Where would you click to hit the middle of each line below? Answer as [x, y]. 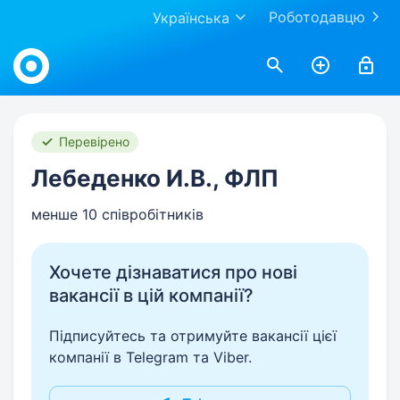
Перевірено [94, 142]
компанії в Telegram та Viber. [150, 357]
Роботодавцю [317, 17]
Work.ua [40, 46]
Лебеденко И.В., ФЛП [155, 178]
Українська [191, 18]
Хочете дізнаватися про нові [173, 272]
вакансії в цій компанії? [151, 296]
